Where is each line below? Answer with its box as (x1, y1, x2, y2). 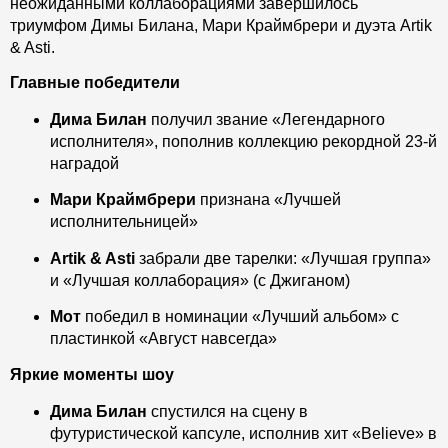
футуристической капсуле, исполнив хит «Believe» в (50, 424, 437, 442)
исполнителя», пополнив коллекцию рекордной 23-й (50, 133, 437, 151)
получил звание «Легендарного (147, 111, 385, 129)
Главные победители (10, 74, 180, 92)
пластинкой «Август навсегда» (50, 330, 277, 348)
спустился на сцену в (147, 402, 308, 420)
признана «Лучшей (196, 191, 341, 209)
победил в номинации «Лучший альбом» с (81, 308, 399, 326)
